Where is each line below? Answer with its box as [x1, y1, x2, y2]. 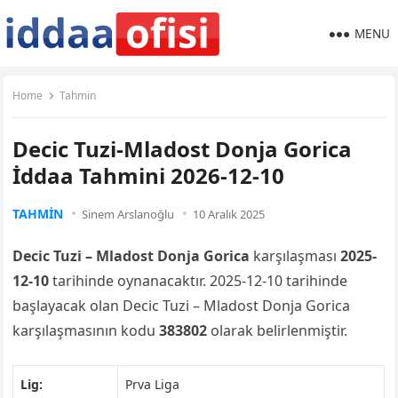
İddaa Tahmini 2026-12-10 [12, 161, 285, 190]
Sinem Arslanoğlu [82, 206, 175, 222]
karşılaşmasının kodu [12, 321, 160, 340]
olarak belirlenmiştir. [207, 321, 348, 340]
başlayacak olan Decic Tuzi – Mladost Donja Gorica [12, 296, 351, 315]
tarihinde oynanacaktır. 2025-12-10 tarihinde [49, 271, 348, 291]
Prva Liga [125, 376, 180, 393]
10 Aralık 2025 [193, 206, 266, 222]
